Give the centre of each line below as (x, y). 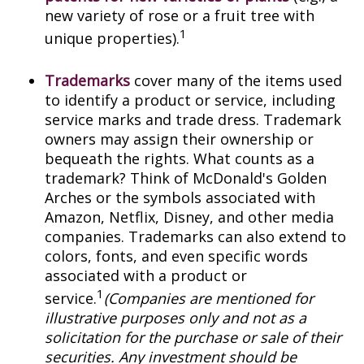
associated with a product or (146, 275)
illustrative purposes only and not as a (175, 318)
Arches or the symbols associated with (180, 197)
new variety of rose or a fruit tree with (180, 15)
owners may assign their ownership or (179, 139)
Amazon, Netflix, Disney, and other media (189, 217)
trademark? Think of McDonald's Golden (186, 178)
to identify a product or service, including (190, 100)
